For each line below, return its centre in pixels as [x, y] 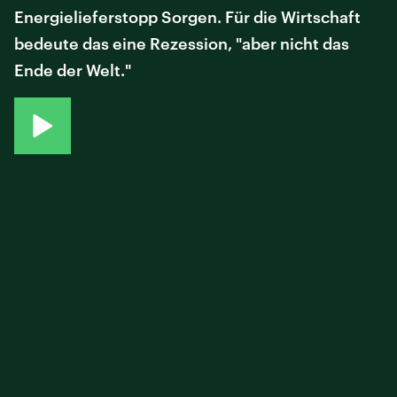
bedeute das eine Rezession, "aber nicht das [182, 43]
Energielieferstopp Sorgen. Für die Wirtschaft [187, 17]
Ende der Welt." [73, 70]
